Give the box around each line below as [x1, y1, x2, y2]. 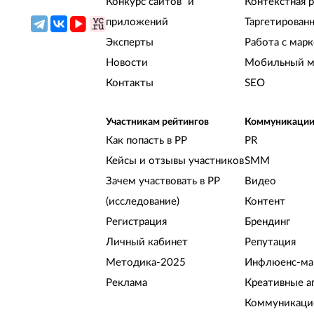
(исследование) [106, 196, 180, 207]
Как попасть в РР [106, 135, 188, 146]
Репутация [244, 237, 296, 248]
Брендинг [244, 217, 290, 228]
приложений [106, 17, 169, 28]
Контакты [106, 78, 154, 89]
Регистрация [106, 217, 168, 228]
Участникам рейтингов [106, 117, 210, 128]
